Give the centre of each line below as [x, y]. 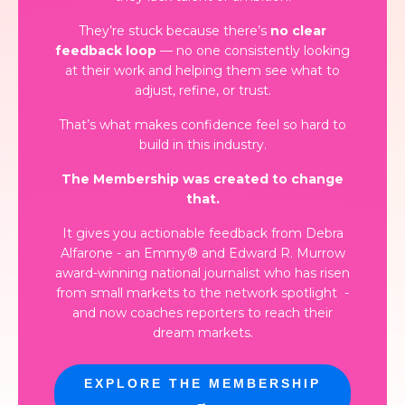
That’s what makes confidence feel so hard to [202, 124]
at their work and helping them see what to [202, 70]
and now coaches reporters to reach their [202, 312]
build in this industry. [202, 144]
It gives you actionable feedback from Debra [202, 233]
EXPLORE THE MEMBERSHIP [202, 384]
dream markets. [202, 332]
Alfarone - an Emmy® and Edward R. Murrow [202, 253]
